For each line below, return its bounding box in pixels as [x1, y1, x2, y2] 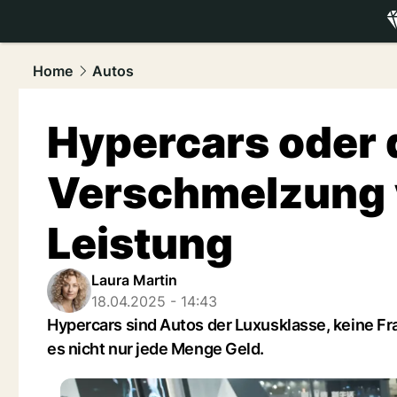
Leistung [47, 217, 233, 269]
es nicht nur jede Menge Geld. [47, 339, 264, 358]
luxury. [325, 33, 369, 51]
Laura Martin [91, 271, 177, 289]
